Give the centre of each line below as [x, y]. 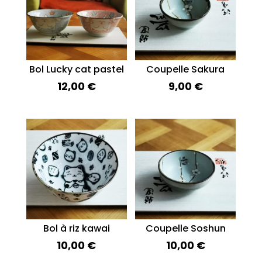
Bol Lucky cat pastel [76, 70]
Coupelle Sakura [186, 70]
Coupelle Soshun [185, 228]
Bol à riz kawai [76, 228]
